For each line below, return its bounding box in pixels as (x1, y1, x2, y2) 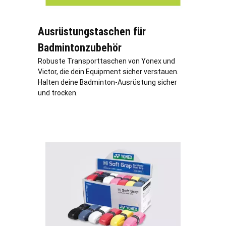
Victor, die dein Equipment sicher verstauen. (38, 67, 179, 76)
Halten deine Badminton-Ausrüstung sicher (38, 78, 177, 86)
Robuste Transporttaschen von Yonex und (38, 56, 175, 65)
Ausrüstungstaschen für (38, 25, 146, 38)
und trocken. (38, 88, 78, 97)
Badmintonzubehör (38, 41, 122, 54)
